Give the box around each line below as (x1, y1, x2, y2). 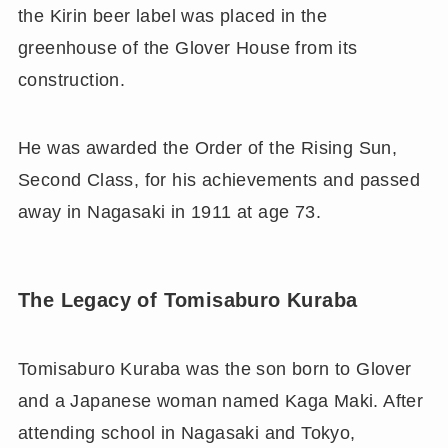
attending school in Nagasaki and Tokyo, (17, 423, 356, 444)
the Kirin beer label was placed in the (17, 5, 328, 26)
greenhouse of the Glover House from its (17, 37, 358, 58)
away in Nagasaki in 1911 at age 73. (17, 201, 322, 222)
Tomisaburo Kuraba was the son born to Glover (17, 359, 412, 380)
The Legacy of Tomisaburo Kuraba (17, 288, 358, 311)
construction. (17, 69, 126, 90)
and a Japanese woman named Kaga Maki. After (17, 391, 424, 412)
